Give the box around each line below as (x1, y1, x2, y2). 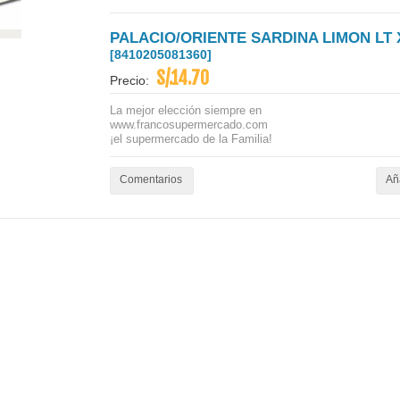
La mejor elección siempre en (110, 104, 262, 117)
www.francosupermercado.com (110, 118, 268, 131)
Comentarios (120, 173, 182, 186)
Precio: (110, 74, 156, 87)
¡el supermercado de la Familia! (110, 132, 272, 146)
